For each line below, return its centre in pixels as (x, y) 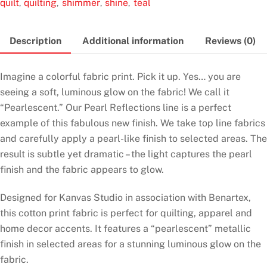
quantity (56, 28)
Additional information (133, 41)
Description (35, 41)
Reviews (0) (231, 41)
